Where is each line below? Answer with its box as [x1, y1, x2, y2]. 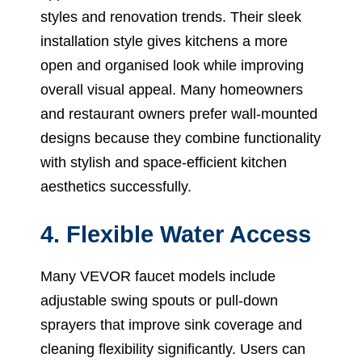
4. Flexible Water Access [40, 221, 311, 247]
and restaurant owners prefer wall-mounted [40, 105, 318, 122]
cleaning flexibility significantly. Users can [40, 340, 305, 357]
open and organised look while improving [40, 57, 304, 74]
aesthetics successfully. [40, 178, 192, 195]
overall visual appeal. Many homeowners [40, 81, 303, 98]
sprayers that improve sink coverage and [40, 316, 302, 333]
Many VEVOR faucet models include [40, 267, 276, 284]
